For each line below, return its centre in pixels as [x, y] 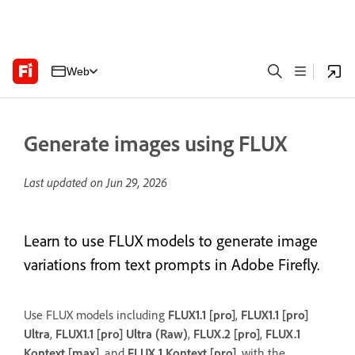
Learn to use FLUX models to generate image [171, 240]
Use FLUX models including [96, 315]
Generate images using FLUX [155, 143]
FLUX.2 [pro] [227, 334]
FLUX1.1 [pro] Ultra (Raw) [122, 334]
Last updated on [65, 182]
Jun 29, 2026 [137, 182]
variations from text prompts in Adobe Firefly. [172, 264]
